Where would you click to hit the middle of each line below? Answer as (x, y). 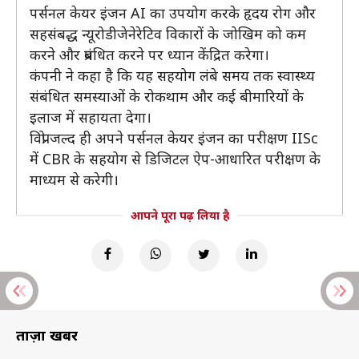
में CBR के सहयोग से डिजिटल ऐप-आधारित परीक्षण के (175, 159)
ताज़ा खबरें (47, 335)
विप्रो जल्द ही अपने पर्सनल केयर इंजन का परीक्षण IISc (174, 138)
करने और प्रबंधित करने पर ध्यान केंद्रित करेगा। (149, 54)
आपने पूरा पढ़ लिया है (179, 215)
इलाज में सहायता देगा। (91, 117)
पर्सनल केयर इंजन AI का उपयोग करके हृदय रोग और (173, 13)
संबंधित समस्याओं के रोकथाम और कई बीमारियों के (167, 96)
